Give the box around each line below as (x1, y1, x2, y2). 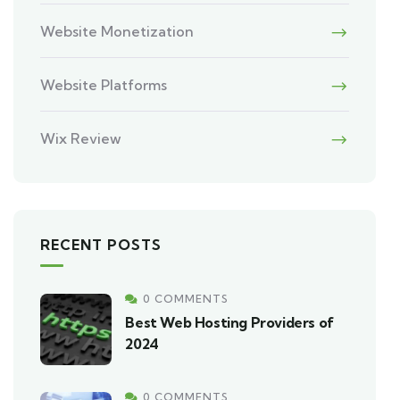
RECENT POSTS (40, 236, 162, 254)
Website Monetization (40, 22, 195, 40)
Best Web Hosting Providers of (125, 313, 334, 331)
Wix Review (40, 129, 122, 147)
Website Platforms (40, 76, 168, 94)
